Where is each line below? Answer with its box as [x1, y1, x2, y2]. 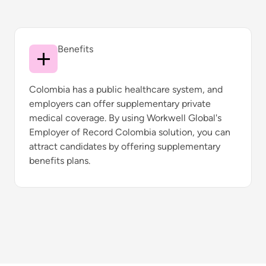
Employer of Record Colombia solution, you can [29, 126, 230, 138]
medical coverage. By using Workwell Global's [29, 112, 221, 123]
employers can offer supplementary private [29, 98, 211, 109]
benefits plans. [29, 155, 90, 166]
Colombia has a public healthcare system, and [29, 84, 223, 95]
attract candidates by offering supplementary [29, 141, 220, 152]
